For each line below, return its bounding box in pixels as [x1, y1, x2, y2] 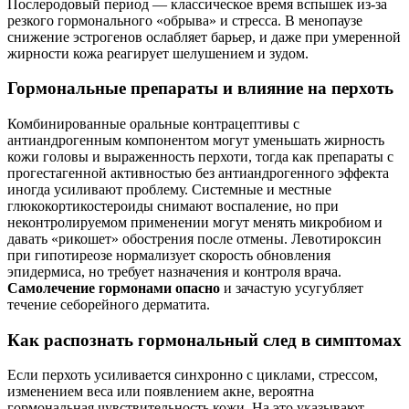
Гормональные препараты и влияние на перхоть [7, 79, 393, 99]
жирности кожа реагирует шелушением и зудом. [7, 45, 309, 61]
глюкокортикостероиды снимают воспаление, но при [7, 198, 339, 214]
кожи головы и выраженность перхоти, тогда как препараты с [7, 149, 393, 164]
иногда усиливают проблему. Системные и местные [7, 182, 331, 197]
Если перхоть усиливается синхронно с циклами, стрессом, [7, 367, 378, 383]
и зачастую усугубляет [220, 280, 363, 296]
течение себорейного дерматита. [7, 297, 210, 312]
